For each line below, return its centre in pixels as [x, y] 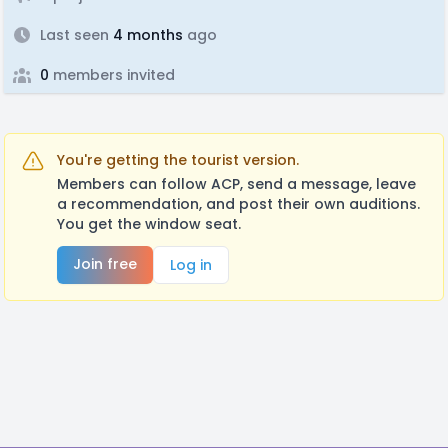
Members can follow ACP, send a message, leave [236, 184]
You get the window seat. [149, 224]
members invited [112, 75]
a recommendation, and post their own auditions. [238, 204]
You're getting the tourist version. [178, 160]
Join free [105, 264]
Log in [191, 265]
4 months [146, 35]
